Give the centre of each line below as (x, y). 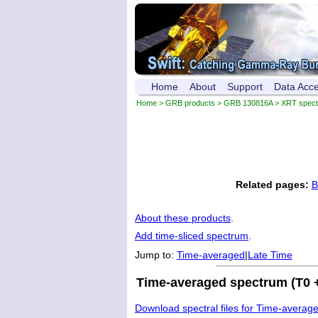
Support (245, 87)
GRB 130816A (248, 103)
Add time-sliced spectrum (192, 236)
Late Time (270, 255)
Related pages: (272, 185)
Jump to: (156, 255)
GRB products (190, 103)
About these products (183, 218)
